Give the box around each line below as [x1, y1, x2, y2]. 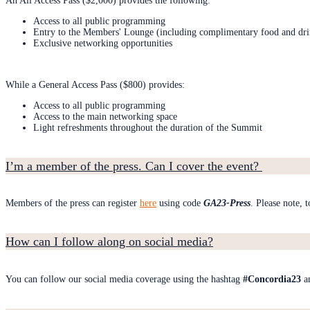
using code [156, 198, 203, 209]
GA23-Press [203, 198, 250, 209]
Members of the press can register [6, 198, 140, 209]
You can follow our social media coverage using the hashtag [6, 273, 243, 284]
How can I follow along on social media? [6, 234, 213, 248]
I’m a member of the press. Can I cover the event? [6, 158, 262, 173]
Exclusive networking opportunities [33, 38, 172, 49]
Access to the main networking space [33, 111, 177, 122]
